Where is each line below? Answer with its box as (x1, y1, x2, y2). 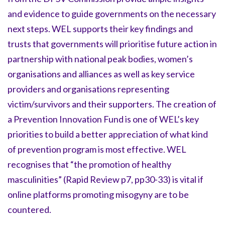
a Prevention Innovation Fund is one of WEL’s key (8, 114, 199, 125)
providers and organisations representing (8, 83, 169, 95)
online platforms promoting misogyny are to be (8, 189, 189, 200)
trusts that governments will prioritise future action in (8, 38, 217, 50)
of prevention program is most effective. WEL (8, 144, 186, 155)
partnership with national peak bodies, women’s (8, 53, 193, 65)
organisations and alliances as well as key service (8, 68, 195, 80)
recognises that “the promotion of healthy (8, 159, 171, 170)
